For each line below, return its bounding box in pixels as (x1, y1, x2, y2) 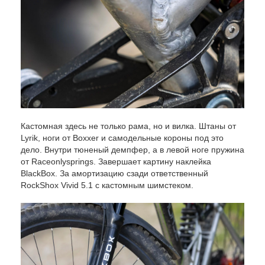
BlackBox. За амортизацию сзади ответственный (21, 168, 208, 178)
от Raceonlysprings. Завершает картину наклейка (21, 156, 211, 166)
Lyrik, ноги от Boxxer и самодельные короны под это (21, 132, 224, 143)
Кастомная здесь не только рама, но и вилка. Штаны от (21, 121, 236, 131)
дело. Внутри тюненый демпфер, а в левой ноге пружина (21, 144, 244, 154)
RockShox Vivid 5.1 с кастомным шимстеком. (21, 180, 193, 190)
